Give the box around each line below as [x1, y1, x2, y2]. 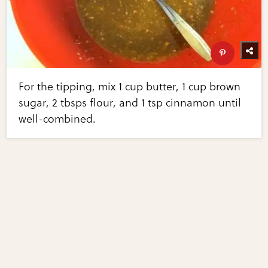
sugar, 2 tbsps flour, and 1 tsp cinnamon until [19, 96, 242, 109]
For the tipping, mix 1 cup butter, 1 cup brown [19, 80, 241, 93]
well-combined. [19, 112, 96, 126]
